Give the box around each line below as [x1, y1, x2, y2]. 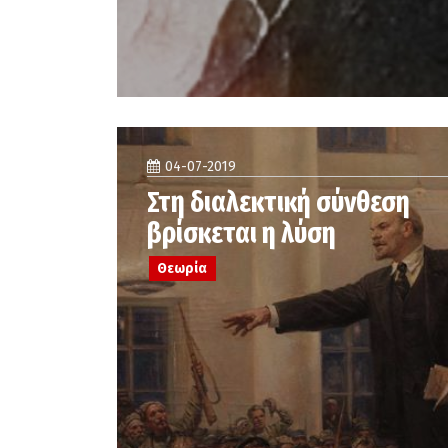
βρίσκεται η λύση [147, 216, 336, 251]
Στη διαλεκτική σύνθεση [147, 185, 410, 220]
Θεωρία [157, 259, 208, 277]
